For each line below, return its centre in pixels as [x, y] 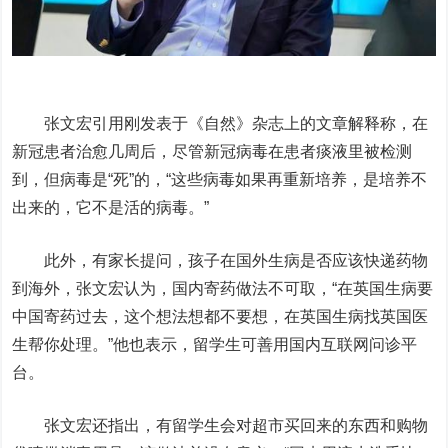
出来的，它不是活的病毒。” [111, 207]
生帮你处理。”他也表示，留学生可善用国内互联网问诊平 [215, 344]
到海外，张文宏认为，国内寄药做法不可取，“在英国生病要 [223, 288]
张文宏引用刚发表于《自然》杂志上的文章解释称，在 [220, 123]
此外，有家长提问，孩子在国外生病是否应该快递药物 [220, 260]
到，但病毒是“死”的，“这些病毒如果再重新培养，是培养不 [220, 179]
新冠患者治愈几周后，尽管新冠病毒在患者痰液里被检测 [212, 151]
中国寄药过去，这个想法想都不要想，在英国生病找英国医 [220, 316]
